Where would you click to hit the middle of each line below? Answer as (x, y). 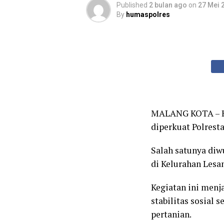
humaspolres (148, 14)
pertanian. (171, 214)
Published (132, 5)
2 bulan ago (168, 5)
